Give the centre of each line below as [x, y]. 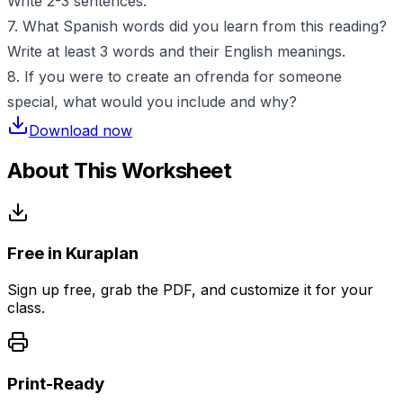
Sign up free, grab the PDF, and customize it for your [190, 290]
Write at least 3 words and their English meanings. [176, 51]
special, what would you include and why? [152, 101]
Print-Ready [56, 383]
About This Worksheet [120, 170]
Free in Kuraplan [73, 254]
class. [26, 308]
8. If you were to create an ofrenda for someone [175, 76]
